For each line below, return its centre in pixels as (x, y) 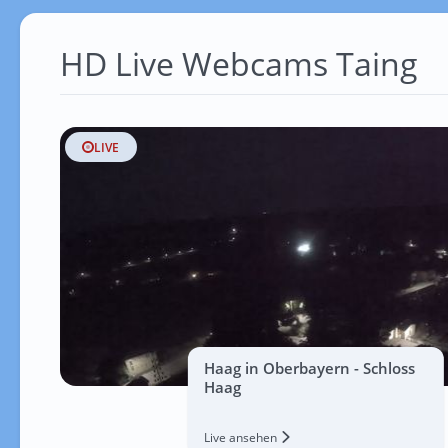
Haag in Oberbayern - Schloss (309, 368)
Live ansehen (241, 437)
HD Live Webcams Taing (238, 63)
